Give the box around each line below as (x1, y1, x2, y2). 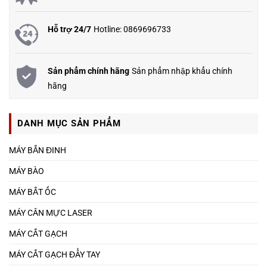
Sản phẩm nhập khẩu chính (132, 66, 232, 76)
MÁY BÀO (9, 166, 44, 176)
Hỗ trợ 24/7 (48, 24, 91, 35)
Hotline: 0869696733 (94, 24, 171, 34)
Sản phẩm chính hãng (48, 66, 129, 76)
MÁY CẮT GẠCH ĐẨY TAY (9, 249, 100, 259)
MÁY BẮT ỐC (9, 187, 56, 197)
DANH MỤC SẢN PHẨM (17, 117, 121, 129)
